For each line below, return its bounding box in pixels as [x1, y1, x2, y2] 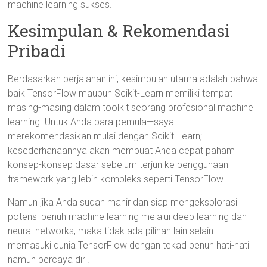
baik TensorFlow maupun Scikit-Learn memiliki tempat [8, 88, 233, 99]
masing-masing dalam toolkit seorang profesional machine [8, 102, 254, 113]
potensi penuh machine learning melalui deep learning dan [8, 211, 247, 222]
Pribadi [8, 40, 66, 62]
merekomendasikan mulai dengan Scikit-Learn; [8, 131, 203, 142]
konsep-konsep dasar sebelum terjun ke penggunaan [8, 159, 229, 170]
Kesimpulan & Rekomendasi [8, 20, 231, 42]
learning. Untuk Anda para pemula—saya [8, 116, 175, 128]
